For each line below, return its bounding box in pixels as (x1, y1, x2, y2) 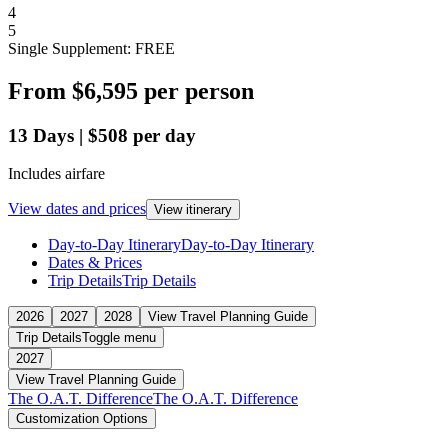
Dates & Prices (48, 254, 142, 272)
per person (144, 77, 254, 104)
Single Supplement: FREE (8, 39, 175, 57)
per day (133, 124, 196, 146)
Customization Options (16, 411, 148, 427)
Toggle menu (82, 330, 156, 346)
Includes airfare (8, 165, 105, 183)
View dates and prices (8, 200, 146, 218)
